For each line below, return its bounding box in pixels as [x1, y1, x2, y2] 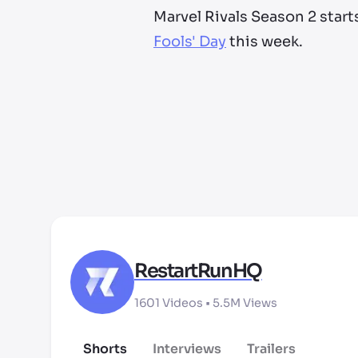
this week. [226, 32, 303, 50]
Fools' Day [153, 32, 226, 50]
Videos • [160, 295, 210, 310]
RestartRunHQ [134, 258, 262, 283]
